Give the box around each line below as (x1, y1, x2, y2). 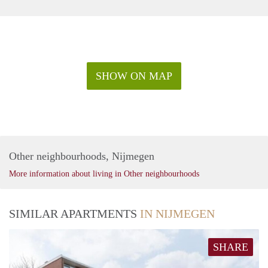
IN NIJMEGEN (140, 206, 215, 220)
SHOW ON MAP (96, 69, 172, 82)
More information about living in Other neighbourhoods (9, 169, 199, 178)
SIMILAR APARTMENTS (9, 206, 140, 220)
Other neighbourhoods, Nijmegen (9, 150, 154, 162)
